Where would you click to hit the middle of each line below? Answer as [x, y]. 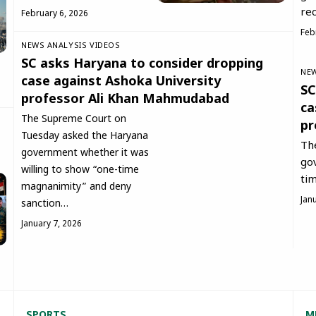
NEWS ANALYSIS [54, 46]
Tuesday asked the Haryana [85, 137]
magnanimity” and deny [76, 188]
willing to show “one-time [80, 171]
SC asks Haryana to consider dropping [142, 65]
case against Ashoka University [121, 83]
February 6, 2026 [55, 14]
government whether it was [85, 154]
